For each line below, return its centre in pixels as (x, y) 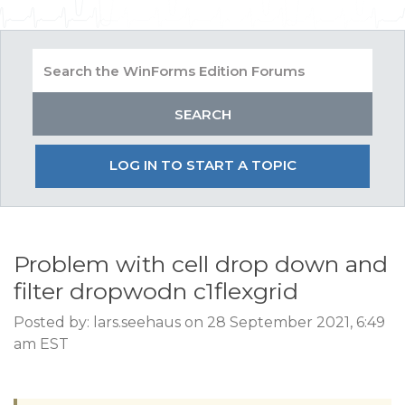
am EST (41, 344)
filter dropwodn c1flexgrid (156, 291)
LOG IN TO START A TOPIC (202, 165)
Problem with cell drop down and (201, 264)
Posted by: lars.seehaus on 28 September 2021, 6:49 (199, 322)
